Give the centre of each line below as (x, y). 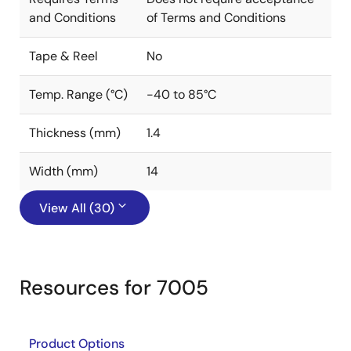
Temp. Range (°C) (78, 94)
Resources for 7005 (114, 288)
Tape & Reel (63, 56)
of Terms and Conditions (216, 18)
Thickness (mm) (75, 133)
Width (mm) (63, 171)
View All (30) (77, 208)
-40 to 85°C (181, 94)
